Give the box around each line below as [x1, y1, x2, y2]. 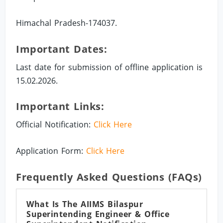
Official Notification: [16, 119, 94, 130]
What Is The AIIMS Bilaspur [26, 198, 143, 210]
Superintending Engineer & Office [26, 208, 170, 220]
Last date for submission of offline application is [16, 61, 203, 73]
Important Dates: [16, 42, 108, 56]
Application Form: [16, 145, 87, 156]
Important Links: [16, 100, 105, 113]
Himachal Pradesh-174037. [16, 17, 117, 29]
